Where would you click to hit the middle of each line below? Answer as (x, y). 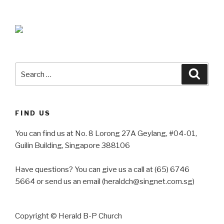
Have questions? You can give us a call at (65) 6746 (102, 169)
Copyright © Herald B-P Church (68, 216)
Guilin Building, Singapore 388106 (72, 145)
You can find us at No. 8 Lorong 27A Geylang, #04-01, (106, 133)
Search (29, 69)
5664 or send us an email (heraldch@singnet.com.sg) (105, 181)
